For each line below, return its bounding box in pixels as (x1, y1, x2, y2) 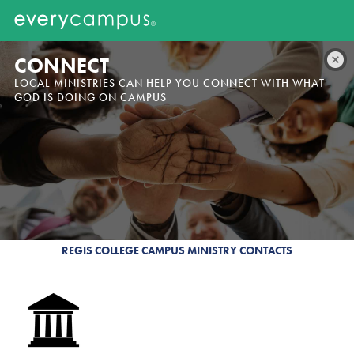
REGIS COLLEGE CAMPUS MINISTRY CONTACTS (62, 243, 292, 258)
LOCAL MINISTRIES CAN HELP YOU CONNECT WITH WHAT (14, 76, 325, 90)
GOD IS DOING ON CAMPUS (14, 90, 167, 104)
